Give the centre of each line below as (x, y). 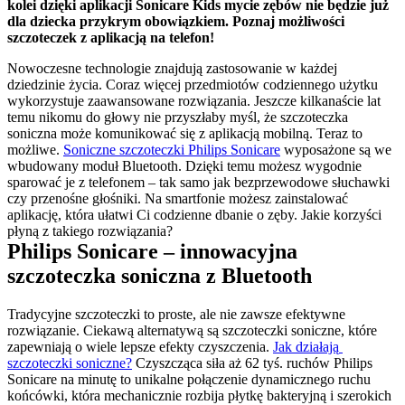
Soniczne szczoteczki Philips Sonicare (172, 149)
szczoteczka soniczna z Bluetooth (160, 275)
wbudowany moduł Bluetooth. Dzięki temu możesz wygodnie (184, 165)
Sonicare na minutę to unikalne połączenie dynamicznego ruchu (189, 379)
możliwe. (35, 149)
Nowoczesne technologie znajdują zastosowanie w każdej (172, 68)
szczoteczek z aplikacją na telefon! (111, 37)
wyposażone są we (336, 149)
